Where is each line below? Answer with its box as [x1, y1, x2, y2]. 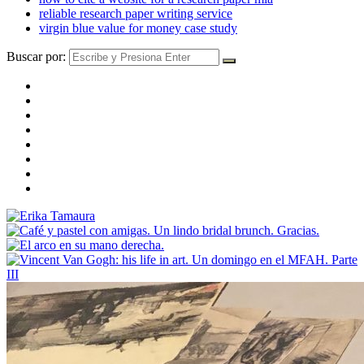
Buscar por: [6, 49, 66, 63]
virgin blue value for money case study [39, 20, 237, 35]
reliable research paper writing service [39, 6, 232, 20]
